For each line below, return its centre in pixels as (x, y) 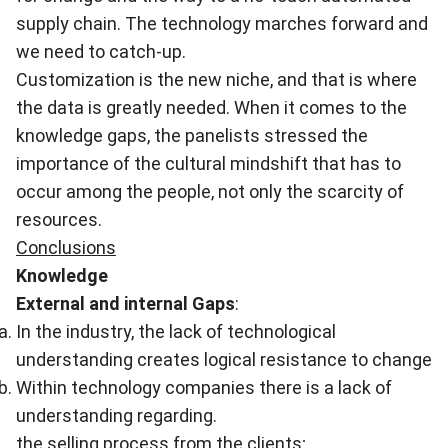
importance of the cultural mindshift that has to (208, 163)
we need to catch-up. (101, 51)
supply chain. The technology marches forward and (222, 23)
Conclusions (66, 247)
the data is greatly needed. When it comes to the (211, 107)
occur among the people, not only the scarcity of (210, 191)
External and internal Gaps (125, 303)
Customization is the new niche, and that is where (216, 79)
